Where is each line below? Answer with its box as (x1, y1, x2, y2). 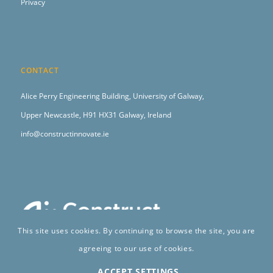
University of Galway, (132, 90, 204, 101)
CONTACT (20, 65, 59, 76)
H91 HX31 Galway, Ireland (82, 109, 171, 120)
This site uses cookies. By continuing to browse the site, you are (17, 225, 255, 236)
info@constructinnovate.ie (20, 128, 109, 139)
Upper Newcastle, (20, 109, 83, 120)
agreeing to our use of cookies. (79, 243, 194, 254)
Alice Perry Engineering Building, (20, 90, 133, 101)
